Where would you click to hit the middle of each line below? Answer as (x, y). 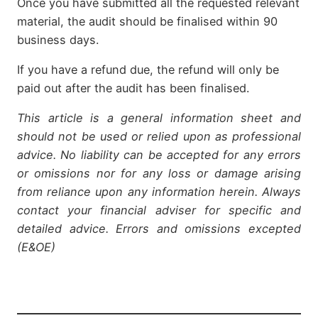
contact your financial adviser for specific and (159, 210)
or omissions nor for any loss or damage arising (159, 174)
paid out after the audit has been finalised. (133, 88)
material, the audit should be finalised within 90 (147, 21)
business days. (58, 39)
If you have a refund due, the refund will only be (148, 70)
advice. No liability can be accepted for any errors (159, 155)
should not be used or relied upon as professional (159, 137)
